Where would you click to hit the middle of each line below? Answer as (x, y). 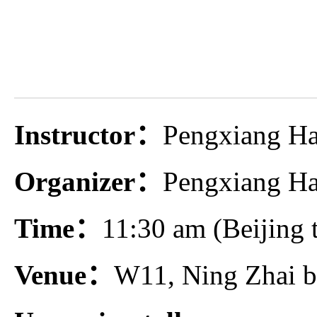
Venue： (64, 275)
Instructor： (88, 135)
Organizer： (88, 182)
